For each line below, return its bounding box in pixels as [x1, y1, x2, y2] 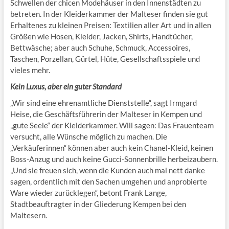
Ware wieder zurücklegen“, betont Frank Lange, [10, 188, 167, 197]
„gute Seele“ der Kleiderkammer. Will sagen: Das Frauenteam [10, 120, 214, 130]
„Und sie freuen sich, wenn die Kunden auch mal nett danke [10, 165, 205, 175]
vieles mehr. [10, 65, 52, 75]
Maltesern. [10, 210, 49, 220]
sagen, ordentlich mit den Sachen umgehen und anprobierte [10, 176, 207, 186]
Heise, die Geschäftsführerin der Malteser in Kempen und [10, 109, 202, 119]
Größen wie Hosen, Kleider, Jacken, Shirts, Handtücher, [10, 31, 193, 41]
